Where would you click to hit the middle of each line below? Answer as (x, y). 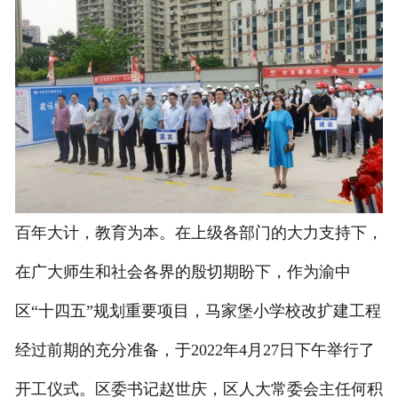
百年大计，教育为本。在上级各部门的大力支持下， (199, 233)
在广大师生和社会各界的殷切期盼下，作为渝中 (183, 272)
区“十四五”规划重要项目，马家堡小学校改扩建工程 (198, 311)
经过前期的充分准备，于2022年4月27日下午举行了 (195, 350)
